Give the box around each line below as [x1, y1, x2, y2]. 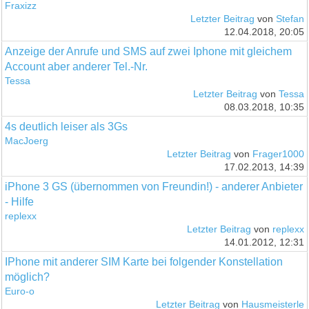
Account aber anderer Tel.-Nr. [5, 60, 148, 72]
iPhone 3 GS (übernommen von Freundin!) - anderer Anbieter [5, 180, 303, 192]
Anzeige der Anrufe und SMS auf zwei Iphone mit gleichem [5, 45, 292, 57]
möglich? [5, 270, 50, 283]
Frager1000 [252, 148, 304, 159]
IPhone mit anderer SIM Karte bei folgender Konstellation [5, 255, 283, 268]
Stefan [275, 13, 304, 24]
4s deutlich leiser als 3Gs [5, 120, 128, 132]
